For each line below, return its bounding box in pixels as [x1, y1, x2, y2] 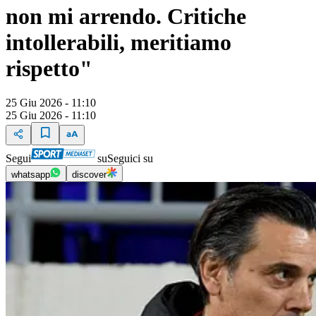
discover [72, 169, 107, 181]
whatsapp [11, 169, 50, 181]
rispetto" [6, 55, 92, 81]
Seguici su [107, 152, 153, 165]
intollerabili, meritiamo [6, 29, 231, 55]
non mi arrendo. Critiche [6, 3, 246, 29]
